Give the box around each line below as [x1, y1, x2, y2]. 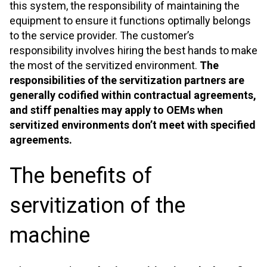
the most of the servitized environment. [10, 59, 200, 72]
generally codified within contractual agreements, [10, 89, 256, 102]
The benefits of [10, 163, 152, 188]
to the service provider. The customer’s [10, 29, 194, 42]
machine [10, 222, 90, 248]
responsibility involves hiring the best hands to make [10, 44, 257, 57]
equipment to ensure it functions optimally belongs [10, 14, 251, 27]
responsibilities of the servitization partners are [10, 74, 244, 87]
